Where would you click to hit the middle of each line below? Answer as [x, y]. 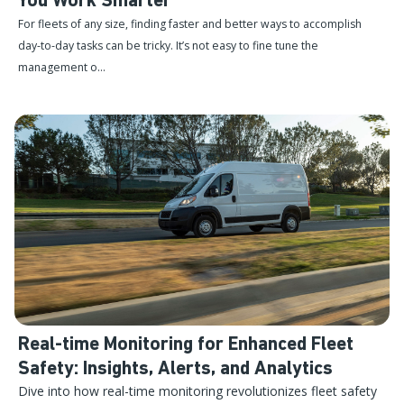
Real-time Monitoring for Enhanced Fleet [186, 344]
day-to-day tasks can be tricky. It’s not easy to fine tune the [168, 45]
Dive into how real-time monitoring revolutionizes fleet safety [197, 390]
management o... [62, 67]
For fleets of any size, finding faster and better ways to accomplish [190, 23]
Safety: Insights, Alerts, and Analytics [175, 369]
